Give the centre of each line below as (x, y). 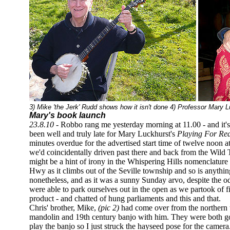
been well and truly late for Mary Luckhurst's (102, 134)
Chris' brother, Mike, (64, 208)
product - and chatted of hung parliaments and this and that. (125, 198)
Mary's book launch (68, 115)
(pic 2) (109, 208)
